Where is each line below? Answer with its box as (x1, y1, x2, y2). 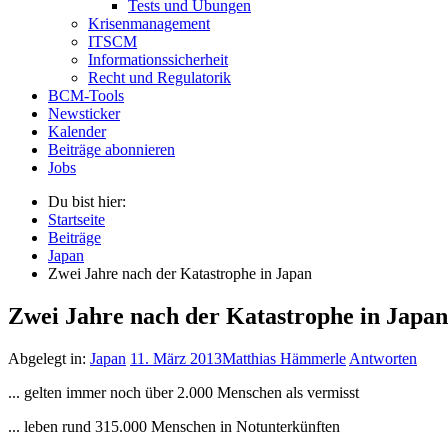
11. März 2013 (130, 349, 222, 367)
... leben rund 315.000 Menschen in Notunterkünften (8, 417, 340, 435)
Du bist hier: (48, 192, 126, 210)
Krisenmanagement (88, 14, 210, 32)
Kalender (48, 122, 106, 140)
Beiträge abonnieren (48, 140, 175, 158)
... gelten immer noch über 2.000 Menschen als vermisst (8, 383, 359, 401)
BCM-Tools (48, 86, 124, 104)
